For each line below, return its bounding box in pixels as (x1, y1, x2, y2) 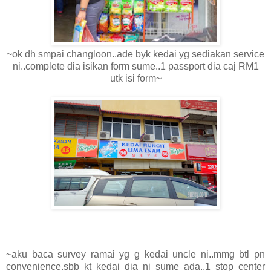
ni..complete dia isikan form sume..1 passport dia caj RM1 (12, 60, 259, 71)
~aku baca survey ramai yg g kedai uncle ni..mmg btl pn (6, 249, 265, 260)
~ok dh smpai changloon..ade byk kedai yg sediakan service (7, 48, 264, 59)
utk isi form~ (109, 73, 162, 83)
